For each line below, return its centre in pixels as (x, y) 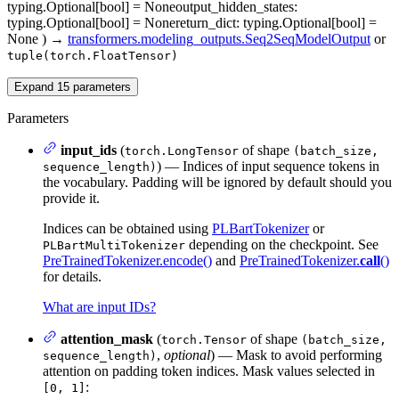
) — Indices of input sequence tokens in (268, 166)
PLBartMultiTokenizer (114, 245)
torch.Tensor (204, 339)
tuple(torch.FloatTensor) (93, 55)
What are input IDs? (99, 306)
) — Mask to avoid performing (296, 354)
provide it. (71, 198)
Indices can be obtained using (127, 228)
